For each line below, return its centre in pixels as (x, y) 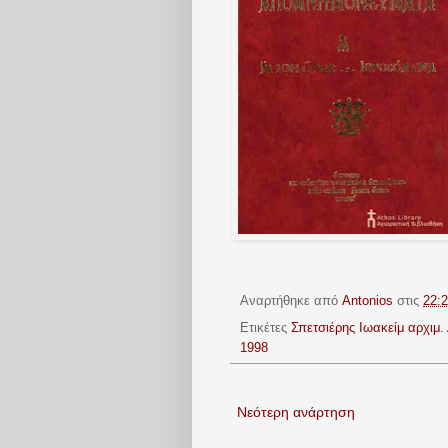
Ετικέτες (265, 327)
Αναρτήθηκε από (291, 300)
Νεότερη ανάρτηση (296, 411)
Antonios (367, 300)
